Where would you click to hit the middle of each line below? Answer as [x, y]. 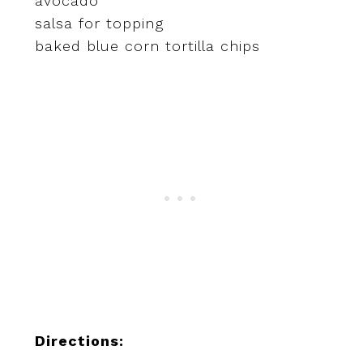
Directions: [79, 341]
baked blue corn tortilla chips [147, 46]
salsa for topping [99, 23]
